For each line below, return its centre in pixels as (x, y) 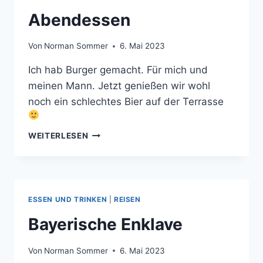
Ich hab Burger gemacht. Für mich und (118, 70)
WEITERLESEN (58, 136)
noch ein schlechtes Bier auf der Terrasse (126, 102)
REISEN (127, 200)
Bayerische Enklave (105, 225)
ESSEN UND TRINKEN (68, 200)
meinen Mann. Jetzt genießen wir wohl (119, 86)
